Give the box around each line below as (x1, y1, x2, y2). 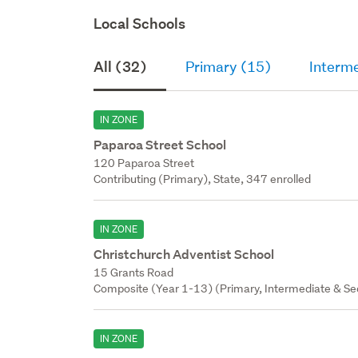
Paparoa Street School (93, 136, 227, 153)
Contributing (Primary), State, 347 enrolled (93, 171, 312, 186)
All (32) (93, 57, 148, 76)
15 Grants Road (93, 265, 174, 280)
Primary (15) (185, 57, 272, 76)
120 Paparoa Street (93, 155, 195, 170)
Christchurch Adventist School (93, 245, 275, 263)
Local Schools (93, 14, 186, 33)
